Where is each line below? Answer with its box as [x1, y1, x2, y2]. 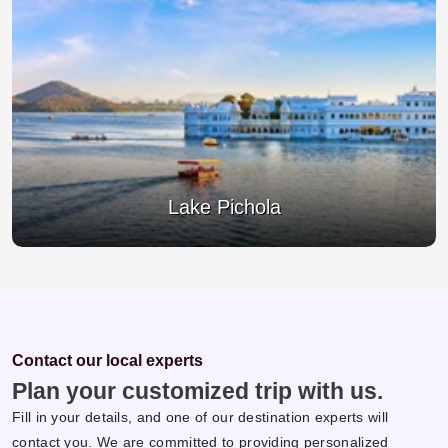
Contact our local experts [12, 352, 203, 369]
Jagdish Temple [155, 196, 293, 218]
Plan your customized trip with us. [12, 378, 383, 404]
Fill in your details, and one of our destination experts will [12, 409, 389, 425]
